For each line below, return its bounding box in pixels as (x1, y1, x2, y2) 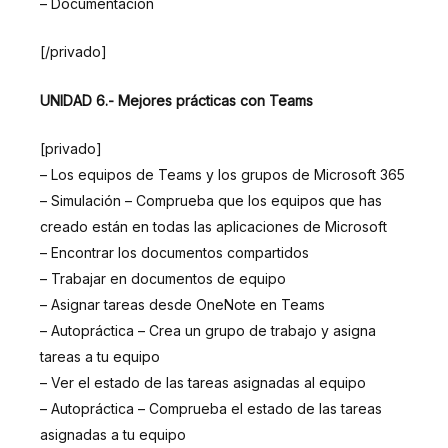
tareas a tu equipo (40, 347, 160, 365)
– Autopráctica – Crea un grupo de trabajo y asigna (40, 321, 376, 339)
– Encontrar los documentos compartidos (40, 243, 309, 261)
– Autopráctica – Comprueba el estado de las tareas (40, 399, 382, 417)
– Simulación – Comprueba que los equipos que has (40, 191, 382, 209)
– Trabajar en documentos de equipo (40, 269, 286, 287)
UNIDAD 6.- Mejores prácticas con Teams (40, 91, 313, 109)
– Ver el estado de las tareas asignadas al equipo (40, 373, 366, 391)
